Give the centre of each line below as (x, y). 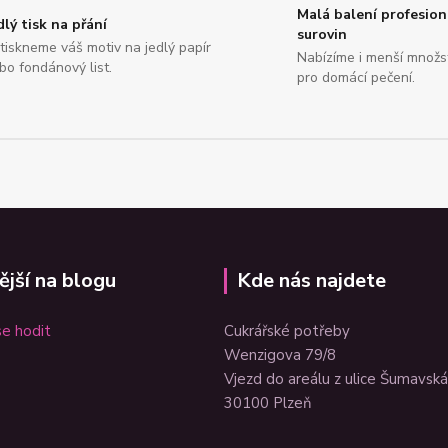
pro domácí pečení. (356, 77)
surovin (322, 34)
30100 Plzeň (268, 403)
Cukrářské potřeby (287, 331)
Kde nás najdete (311, 280)
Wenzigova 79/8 (280, 355)
